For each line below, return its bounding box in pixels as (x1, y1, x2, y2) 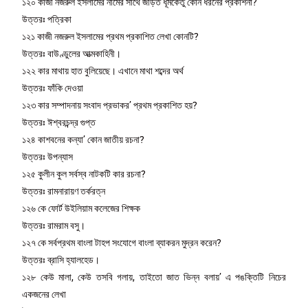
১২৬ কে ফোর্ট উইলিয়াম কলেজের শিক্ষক (22, 202, 141, 214)
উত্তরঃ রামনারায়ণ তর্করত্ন (22, 185, 106, 197)
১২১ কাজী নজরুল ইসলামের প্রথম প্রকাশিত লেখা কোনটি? (22, 30, 199, 42)
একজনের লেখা (22, 288, 67, 300)
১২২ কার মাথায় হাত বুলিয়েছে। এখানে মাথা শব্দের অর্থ (22, 65, 184, 76)
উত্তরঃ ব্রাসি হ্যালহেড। (22, 254, 100, 265)
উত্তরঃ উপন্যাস (22, 151, 74, 162)
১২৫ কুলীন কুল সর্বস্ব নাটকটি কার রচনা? (22, 168, 146, 179)
